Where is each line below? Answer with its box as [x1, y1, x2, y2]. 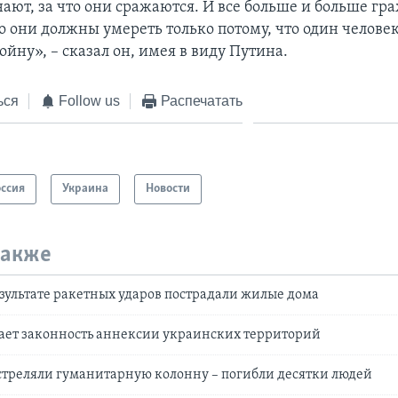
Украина [62, 182, 109, 196]
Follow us [59, 92, 121, 108]
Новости [146, 182, 191, 196]
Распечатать [160, 92, 243, 108]
